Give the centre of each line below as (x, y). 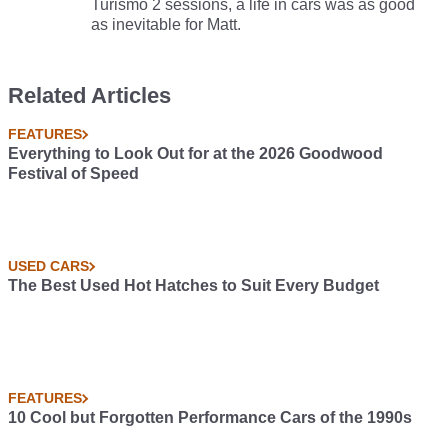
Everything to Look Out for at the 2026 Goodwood (195, 154)
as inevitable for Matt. (167, 25)
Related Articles (89, 96)
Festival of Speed (73, 174)
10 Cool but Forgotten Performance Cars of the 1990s (210, 418)
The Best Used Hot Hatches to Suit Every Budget (193, 286)
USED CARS (48, 266)
